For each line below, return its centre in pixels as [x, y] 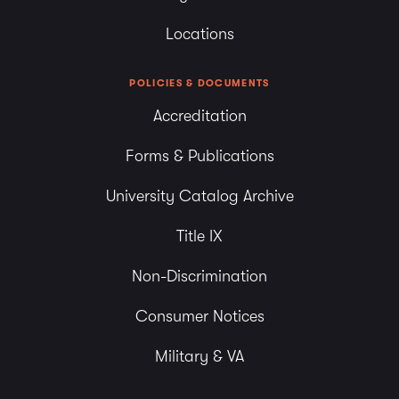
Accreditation [199, 116]
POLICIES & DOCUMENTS [199, 84]
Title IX [199, 236]
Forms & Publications [199, 156]
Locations [199, 34]
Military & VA [199, 357]
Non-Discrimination [199, 277]
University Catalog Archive [199, 196]
